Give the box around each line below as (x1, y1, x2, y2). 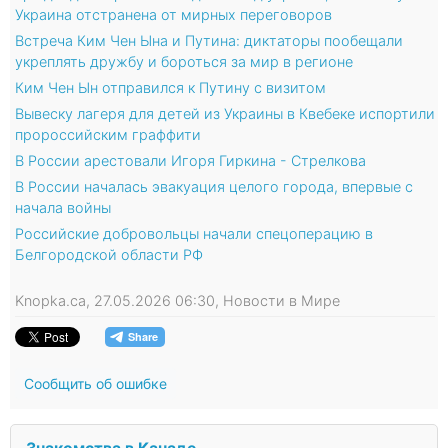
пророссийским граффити (15, 126, 201, 144)
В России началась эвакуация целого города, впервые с (15, 178, 413, 196)
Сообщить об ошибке (24, 375, 167, 393)
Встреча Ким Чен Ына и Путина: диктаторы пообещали (15, 32, 403, 50)
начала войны (15, 199, 111, 217)
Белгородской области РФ (15, 246, 203, 264)
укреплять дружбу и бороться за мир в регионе (15, 53, 353, 71)
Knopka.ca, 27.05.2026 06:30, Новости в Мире (15, 292, 340, 310)
